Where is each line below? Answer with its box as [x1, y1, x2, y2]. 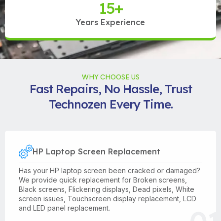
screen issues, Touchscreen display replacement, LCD [19, 194, 196, 203]
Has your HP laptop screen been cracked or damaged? [19, 166, 200, 175]
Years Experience [76, 17, 145, 27]
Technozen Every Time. [48, 96, 173, 111]
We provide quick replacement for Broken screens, [19, 175, 187, 184]
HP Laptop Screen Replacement [33, 146, 160, 156]
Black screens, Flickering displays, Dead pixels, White [19, 184, 194, 193]
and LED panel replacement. [19, 203, 110, 212]
